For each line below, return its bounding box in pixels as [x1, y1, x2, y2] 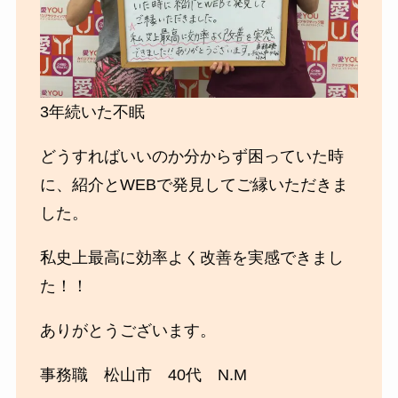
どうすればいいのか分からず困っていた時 [39, 147, 344, 166]
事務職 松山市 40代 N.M [39, 365, 247, 384]
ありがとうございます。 [39, 322, 216, 340]
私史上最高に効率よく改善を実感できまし [39, 249, 344, 267]
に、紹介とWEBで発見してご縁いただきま [39, 176, 348, 195]
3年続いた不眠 [39, 103, 145, 122]
